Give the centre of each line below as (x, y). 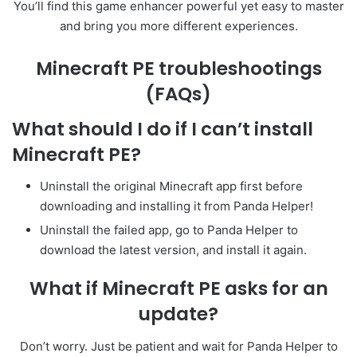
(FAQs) (178, 94)
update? (178, 314)
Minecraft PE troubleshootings (178, 69)
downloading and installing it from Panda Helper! (177, 206)
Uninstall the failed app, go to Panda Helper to (169, 230)
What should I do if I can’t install (163, 129)
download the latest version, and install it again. (173, 250)
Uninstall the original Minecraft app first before (171, 186)
